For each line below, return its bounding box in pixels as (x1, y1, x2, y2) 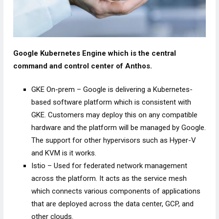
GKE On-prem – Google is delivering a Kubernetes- (31, 85, 193, 94)
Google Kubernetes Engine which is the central (13, 48, 176, 58)
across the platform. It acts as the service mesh (31, 174, 187, 183)
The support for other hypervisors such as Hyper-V (31, 136, 197, 145)
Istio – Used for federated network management (31, 161, 188, 171)
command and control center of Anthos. (13, 61, 152, 70)
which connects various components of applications (31, 187, 201, 196)
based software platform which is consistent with (31, 98, 192, 107)
